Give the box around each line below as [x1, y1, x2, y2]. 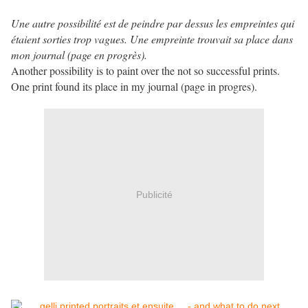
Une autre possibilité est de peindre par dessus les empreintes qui [11, 16, 294, 31]
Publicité [135, 188, 173, 200]
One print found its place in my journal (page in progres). [11, 79, 257, 94]
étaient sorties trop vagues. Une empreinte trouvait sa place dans [11, 32, 293, 47]
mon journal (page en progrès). [11, 47, 147, 63]
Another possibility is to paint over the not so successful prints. [11, 63, 280, 78]
